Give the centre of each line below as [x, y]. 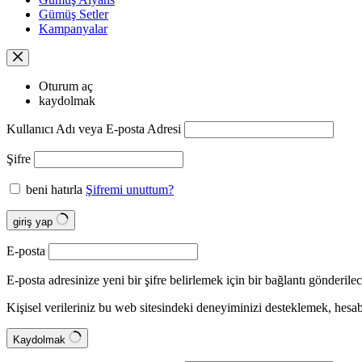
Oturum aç [66, 86]
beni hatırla [54, 189]
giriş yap [34, 222]
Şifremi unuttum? [130, 189]
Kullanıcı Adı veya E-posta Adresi [94, 129]
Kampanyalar [73, 29]
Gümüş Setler [74, 14]
